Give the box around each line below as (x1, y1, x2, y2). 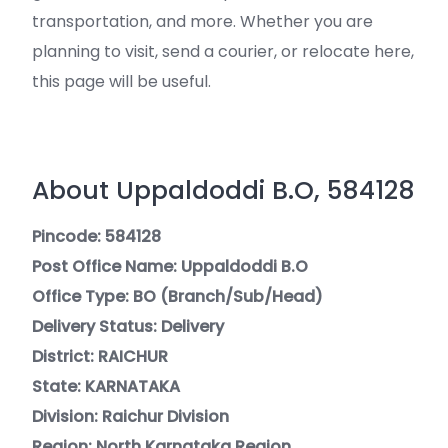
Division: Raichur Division (32, 405, 229, 428)
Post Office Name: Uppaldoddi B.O (32, 255, 308, 278)
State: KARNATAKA (32, 375, 180, 398)
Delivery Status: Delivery (32, 315, 224, 338)
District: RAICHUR (32, 345, 168, 368)
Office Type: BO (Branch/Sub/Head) (32, 285, 323, 308)
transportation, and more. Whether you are (32, 10, 373, 33)
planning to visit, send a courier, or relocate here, (32, 40, 414, 63)
